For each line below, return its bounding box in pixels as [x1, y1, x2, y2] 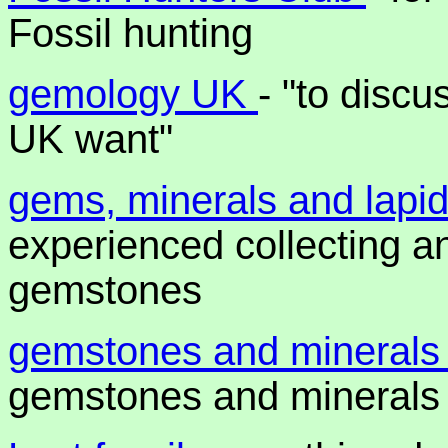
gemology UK [8, 72, 258, 116]
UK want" [8, 117, 173, 161]
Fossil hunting [8, 11, 253, 55]
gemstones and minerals [8, 374, 440, 418]
